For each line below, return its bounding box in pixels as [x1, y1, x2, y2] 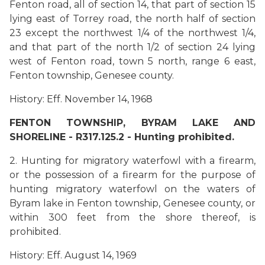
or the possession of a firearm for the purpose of [9, 169, 256, 180]
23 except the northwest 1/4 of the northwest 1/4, [9, 27, 256, 38]
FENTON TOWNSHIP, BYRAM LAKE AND [9, 117, 256, 128]
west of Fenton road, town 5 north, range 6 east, [9, 56, 256, 67]
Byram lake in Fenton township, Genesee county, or [9, 198, 256, 209]
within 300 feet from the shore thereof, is [9, 212, 256, 223]
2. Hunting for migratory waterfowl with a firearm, [9, 155, 256, 166]
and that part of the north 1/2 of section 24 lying [9, 41, 256, 53]
